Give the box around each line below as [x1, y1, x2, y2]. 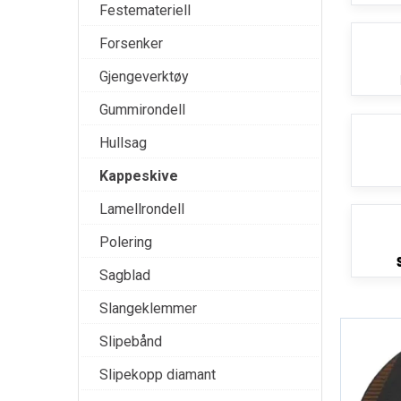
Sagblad [99, 267, 150, 284]
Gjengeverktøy [99, 68, 189, 85]
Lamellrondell [99, 200, 184, 218]
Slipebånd [99, 333, 162, 350]
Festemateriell [99, 2, 191, 19]
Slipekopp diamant [99, 366, 216, 383]
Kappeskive [99, 167, 178, 184]
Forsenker [99, 35, 163, 52]
